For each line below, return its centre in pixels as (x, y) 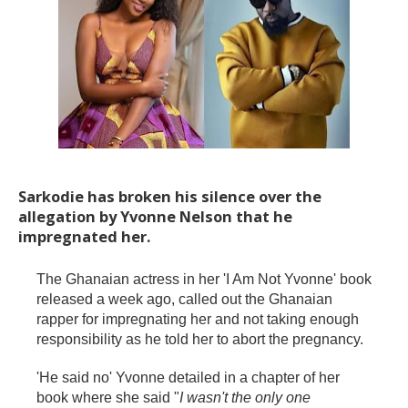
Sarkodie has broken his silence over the (170, 196)
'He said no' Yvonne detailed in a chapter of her (188, 377)
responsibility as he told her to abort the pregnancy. (200, 339)
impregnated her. (84, 236)
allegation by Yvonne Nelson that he (155, 216)
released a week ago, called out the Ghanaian (184, 299)
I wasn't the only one (245, 398)
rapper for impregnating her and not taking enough (198, 319)
